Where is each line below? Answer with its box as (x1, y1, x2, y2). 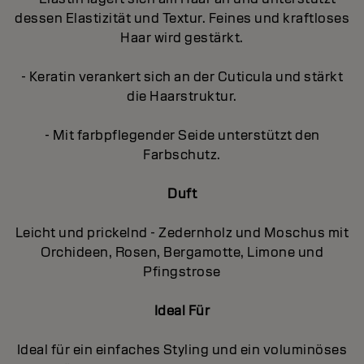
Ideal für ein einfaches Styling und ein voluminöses (16, 340, 348, 358)
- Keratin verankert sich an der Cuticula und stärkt (20, 67, 344, 85)
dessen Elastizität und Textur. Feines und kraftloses (15, 9, 349, 27)
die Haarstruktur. (127, 87, 237, 105)
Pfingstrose (143, 262, 221, 280)
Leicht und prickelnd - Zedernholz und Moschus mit (15, 223, 349, 241)
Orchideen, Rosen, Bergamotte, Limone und (41, 243, 323, 261)
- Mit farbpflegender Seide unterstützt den (44, 126, 320, 144)
